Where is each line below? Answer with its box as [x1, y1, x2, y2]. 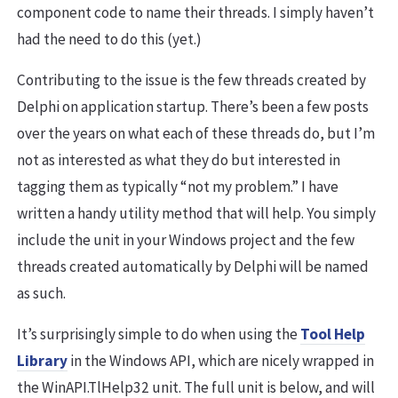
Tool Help [300, 324, 365, 345]
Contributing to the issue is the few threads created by [17, 70, 366, 91]
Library [17, 351, 68, 371]
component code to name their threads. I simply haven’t [17, 3, 374, 23]
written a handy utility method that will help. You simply [17, 203, 376, 224]
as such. [17, 283, 66, 304]
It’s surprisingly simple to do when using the [17, 324, 300, 345]
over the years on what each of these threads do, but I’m [17, 123, 375, 144]
